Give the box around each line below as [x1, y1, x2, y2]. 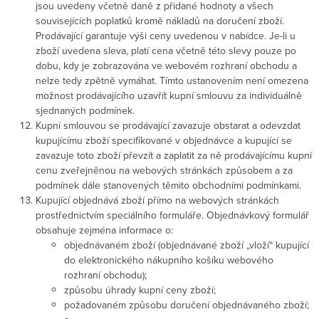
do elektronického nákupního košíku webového [64, 252, 273, 267]
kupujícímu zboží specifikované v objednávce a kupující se [36, 132, 292, 147]
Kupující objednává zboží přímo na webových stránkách [36, 192, 279, 207]
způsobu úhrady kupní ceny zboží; [64, 282, 216, 297]
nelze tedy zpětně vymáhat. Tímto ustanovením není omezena [36, 73, 308, 88]
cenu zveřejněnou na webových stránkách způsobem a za [36, 162, 293, 177]
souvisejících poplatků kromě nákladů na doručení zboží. [36, 13, 284, 28]
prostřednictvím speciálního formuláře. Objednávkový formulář [36, 207, 309, 222]
